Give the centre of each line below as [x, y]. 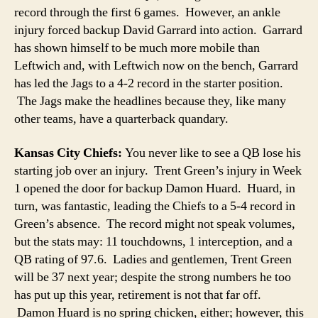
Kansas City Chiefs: [68, 153]
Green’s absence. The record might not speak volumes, [155, 224]
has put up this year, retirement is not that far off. [138, 295]
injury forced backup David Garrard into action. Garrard [158, 30]
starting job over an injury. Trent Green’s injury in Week [158, 170]
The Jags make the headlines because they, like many [150, 101]
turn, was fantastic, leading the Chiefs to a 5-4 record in [155, 206]
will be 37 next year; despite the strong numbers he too [153, 277]
